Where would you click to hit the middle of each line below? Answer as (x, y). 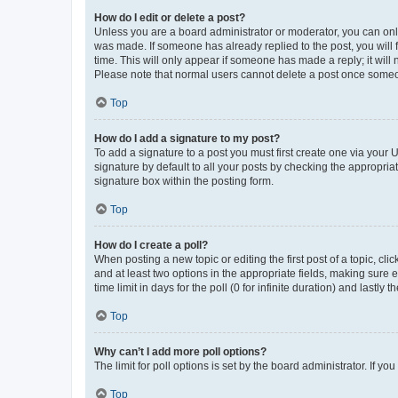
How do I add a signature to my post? (187, 138)
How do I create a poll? (151, 245)
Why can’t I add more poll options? (180, 351)
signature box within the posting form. (184, 181)
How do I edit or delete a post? (170, 17)
